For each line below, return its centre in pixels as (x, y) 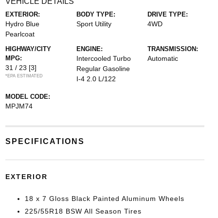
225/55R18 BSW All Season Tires (83, 211)
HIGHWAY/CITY (28, 49)
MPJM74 (19, 106)
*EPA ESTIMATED (24, 76)
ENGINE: (89, 49)
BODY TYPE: (96, 15)
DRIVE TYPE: (168, 15)
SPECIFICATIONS (45, 142)
